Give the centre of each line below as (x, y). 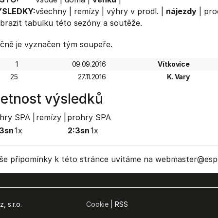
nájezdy (181, 11)
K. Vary (178, 77)
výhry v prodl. (132, 11)
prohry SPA (89, 117)
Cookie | (100, 204)
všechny (51, 11)
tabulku (38, 23)
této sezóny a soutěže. (97, 23)
